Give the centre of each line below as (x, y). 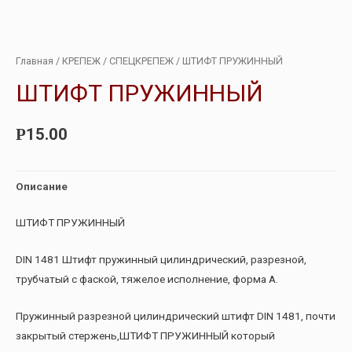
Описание (42, 187)
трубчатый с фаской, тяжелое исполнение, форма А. (147, 279)
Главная (35, 60)
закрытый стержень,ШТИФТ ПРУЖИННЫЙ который (145, 335)
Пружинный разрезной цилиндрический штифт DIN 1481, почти (176, 315)
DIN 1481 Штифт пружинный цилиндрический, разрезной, (161, 259)
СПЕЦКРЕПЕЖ (141, 60)
